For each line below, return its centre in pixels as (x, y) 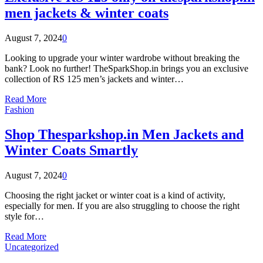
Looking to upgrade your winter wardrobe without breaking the (122, 58)
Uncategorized (32, 247)
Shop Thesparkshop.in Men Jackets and (124, 135)
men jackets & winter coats (87, 13)
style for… (24, 216)
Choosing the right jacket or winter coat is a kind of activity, (115, 195)
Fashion (19, 110)
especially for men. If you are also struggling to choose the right (122, 205)
